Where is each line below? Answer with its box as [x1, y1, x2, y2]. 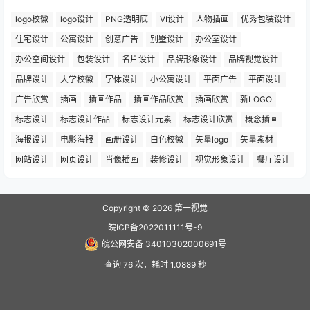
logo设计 [60, 13, 93, 24]
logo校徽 [15, 13, 48, 24]
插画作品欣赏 [134, 93, 183, 104]
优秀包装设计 [241, 13, 291, 24]
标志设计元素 [122, 113, 172, 125]
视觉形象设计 [195, 154, 245, 165]
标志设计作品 [60, 113, 110, 125]
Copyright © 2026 [102, 203, 172, 213]
